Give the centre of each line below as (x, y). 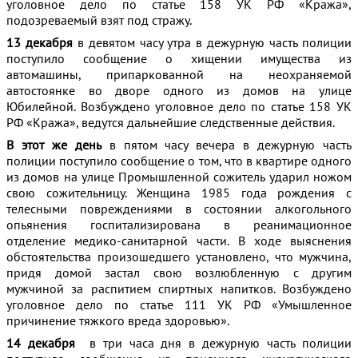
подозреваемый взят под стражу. (99, 20)
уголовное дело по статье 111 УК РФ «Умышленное (179, 304)
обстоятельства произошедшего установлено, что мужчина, (179, 257)
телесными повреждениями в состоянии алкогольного (179, 209)
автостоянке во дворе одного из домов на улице (179, 90)
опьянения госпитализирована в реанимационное (179, 225)
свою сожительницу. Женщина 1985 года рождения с (179, 193)
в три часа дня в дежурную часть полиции (213, 343)
